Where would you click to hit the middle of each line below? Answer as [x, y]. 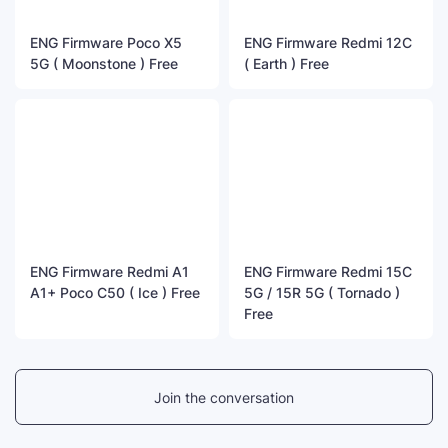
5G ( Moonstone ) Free [104, 63]
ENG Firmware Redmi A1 [109, 272]
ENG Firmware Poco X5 [106, 42]
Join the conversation [224, 397]
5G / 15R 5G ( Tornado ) [322, 293]
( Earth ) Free [286, 63]
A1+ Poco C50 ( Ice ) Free [115, 293]
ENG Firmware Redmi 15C [328, 272]
